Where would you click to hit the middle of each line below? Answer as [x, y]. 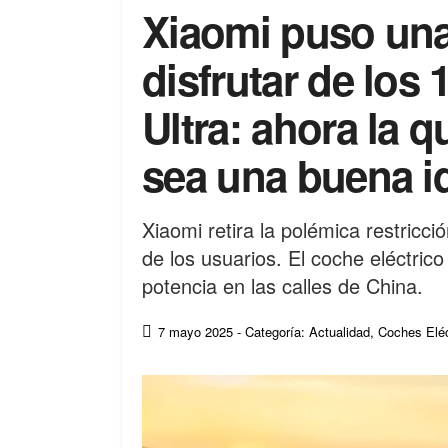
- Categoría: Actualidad [303, 332]
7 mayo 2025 [195, 332]
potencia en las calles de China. [282, 285]
